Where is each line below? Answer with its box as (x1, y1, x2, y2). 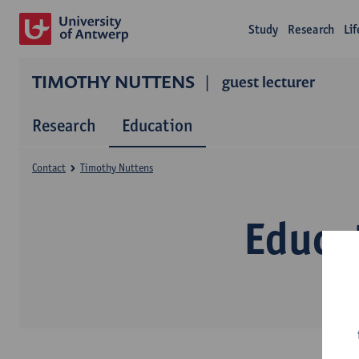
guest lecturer (222, 72, 315, 91)
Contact (32, 161, 66, 174)
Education (122, 115, 193, 135)
